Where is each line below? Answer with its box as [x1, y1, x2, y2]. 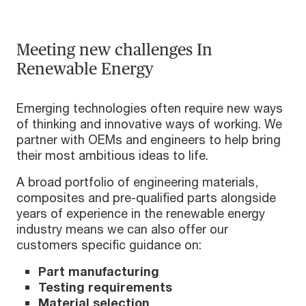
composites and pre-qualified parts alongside [16, 190, 276, 206]
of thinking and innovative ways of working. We [16, 116, 282, 132]
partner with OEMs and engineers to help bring [16, 132, 281, 148]
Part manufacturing [38, 264, 163, 279]
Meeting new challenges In [16, 40, 212, 60]
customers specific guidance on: [16, 237, 201, 253]
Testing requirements [38, 279, 172, 295]
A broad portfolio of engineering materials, [16, 174, 258, 190]
